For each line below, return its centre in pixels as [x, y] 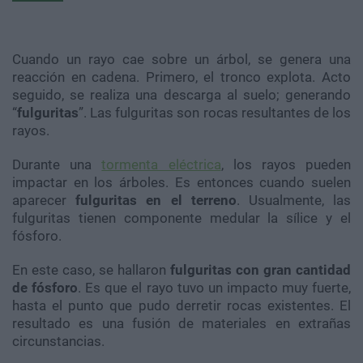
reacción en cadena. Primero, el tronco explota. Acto [181, 77]
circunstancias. [58, 342]
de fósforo [45, 288]
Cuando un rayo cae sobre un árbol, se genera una [181, 60]
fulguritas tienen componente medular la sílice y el [181, 218]
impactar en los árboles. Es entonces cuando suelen [181, 183]
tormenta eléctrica [161, 165]
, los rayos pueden [286, 165]
